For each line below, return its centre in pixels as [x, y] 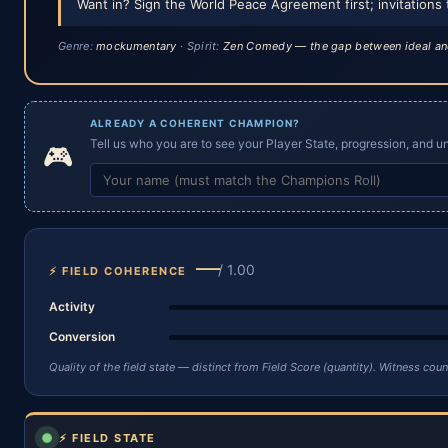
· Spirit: [200, 46]
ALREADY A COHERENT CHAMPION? [195, 123]
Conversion [82, 336]
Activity [72, 306]
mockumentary [136, 46]
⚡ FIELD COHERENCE [118, 271]
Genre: [77, 46]
